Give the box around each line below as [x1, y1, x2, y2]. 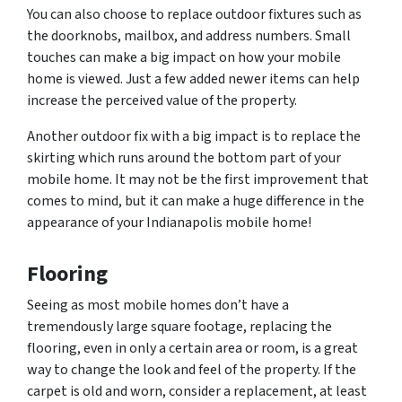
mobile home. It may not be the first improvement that [27, 170, 369, 190]
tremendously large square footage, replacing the [27, 317, 332, 337]
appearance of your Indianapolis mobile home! [27, 213, 311, 233]
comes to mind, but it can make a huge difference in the [27, 191, 364, 212]
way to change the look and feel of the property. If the [27, 360, 356, 380]
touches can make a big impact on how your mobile [27, 48, 341, 68]
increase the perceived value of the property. [27, 91, 297, 111]
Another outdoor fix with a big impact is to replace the [27, 127, 361, 147]
